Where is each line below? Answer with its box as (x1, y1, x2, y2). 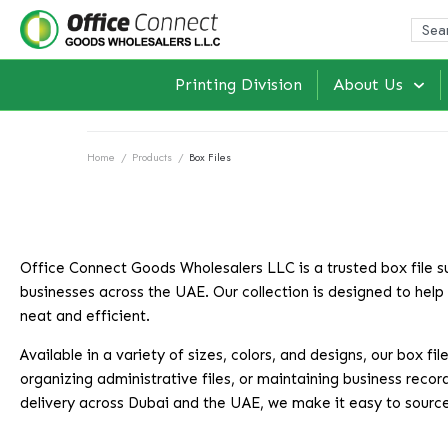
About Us (333, 75, 404, 95)
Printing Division (175, 75, 303, 95)
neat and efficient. (20, 307, 150, 326)
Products (132, 149, 172, 166)
